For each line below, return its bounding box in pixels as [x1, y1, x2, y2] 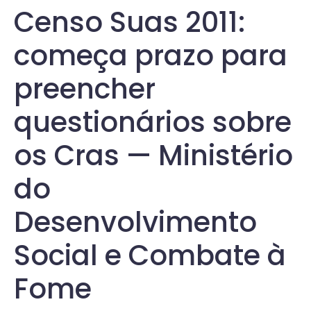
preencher [14, 69, 155, 108]
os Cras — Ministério [14, 136, 293, 175]
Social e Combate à [14, 236, 286, 275]
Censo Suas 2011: [14, 3, 245, 42]
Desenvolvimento [14, 203, 257, 242]
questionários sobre [14, 103, 292, 142]
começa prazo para [14, 36, 287, 75]
